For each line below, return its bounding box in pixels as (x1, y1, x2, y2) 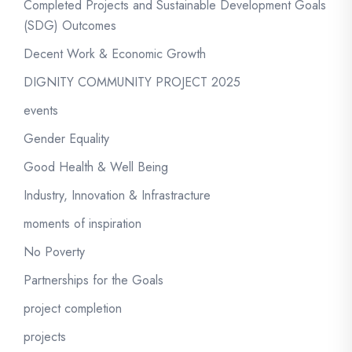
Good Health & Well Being (24, 158, 168, 176)
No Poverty (24, 243, 85, 261)
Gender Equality (24, 130, 109, 148)
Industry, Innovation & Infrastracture (24, 186, 211, 204)
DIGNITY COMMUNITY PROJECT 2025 (24, 73, 240, 91)
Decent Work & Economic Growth (24, 45, 206, 63)
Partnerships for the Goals (24, 271, 163, 289)
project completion (24, 299, 122, 317)
